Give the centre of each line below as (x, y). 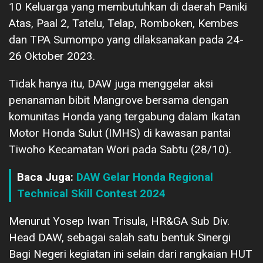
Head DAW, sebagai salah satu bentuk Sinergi (120, 237)
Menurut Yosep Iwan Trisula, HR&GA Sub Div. (119, 221)
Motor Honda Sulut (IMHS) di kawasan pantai (120, 133)
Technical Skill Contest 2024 (91, 193)
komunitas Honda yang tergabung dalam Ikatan (124, 116)
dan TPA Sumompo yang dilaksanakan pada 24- (126, 39)
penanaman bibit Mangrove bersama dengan (119, 100)
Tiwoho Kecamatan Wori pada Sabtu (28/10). (120, 149)
